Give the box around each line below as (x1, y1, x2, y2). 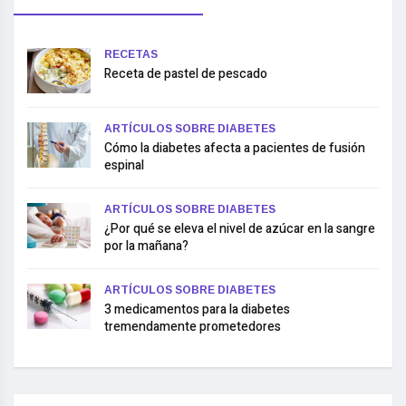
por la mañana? (104, 236, 188, 256)
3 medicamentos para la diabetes (104, 299, 290, 319)
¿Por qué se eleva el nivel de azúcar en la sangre (104, 218, 375, 238)
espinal (104, 155, 144, 175)
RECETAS (104, 47, 158, 61)
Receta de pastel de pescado (104, 63, 267, 83)
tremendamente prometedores (104, 316, 281, 336)
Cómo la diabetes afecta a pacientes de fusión (104, 138, 365, 158)
